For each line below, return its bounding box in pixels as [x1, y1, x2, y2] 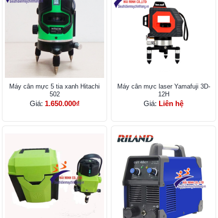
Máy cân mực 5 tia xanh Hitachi [9, 83, 100, 91]
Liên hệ [159, 99, 183, 108]
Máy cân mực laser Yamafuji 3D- [117, 83, 210, 91]
